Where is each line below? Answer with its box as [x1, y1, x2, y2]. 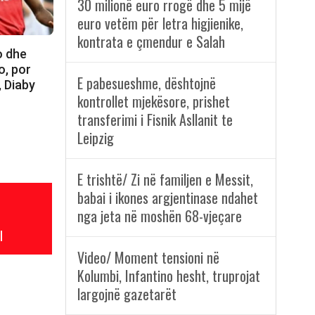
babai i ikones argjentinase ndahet [77, 187, 258, 209]
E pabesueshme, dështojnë [77, 72, 216, 94]
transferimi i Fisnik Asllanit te [77, 109, 233, 131]
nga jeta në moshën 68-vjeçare [77, 205, 242, 227]
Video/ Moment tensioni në [77, 247, 219, 269]
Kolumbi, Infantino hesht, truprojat [77, 265, 260, 287]
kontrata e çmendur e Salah [77, 31, 225, 53]
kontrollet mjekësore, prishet [77, 91, 230, 112]
